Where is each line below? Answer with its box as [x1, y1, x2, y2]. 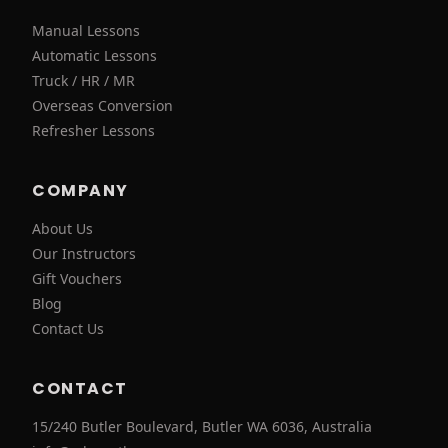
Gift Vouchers [32, 269, 122, 289]
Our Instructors [32, 244, 136, 264]
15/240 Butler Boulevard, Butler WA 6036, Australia [32, 417, 372, 437]
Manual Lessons [32, 21, 140, 41]
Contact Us [32, 319, 104, 339]
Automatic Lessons [32, 46, 157, 66]
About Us [32, 219, 93, 239]
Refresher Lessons [32, 121, 155, 141]
